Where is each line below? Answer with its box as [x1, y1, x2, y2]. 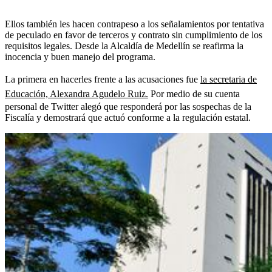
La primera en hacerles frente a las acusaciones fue [5, 73, 200, 84]
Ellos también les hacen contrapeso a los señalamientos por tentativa [5, 18, 264, 29]
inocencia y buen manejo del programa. [5, 51, 155, 62]
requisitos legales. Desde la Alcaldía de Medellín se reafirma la [5, 40, 243, 51]
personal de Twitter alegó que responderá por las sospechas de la [5, 101, 251, 112]
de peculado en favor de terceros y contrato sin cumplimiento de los [5, 29, 262, 40]
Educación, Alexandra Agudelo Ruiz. [5, 88, 148, 99]
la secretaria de [200, 73, 257, 84]
